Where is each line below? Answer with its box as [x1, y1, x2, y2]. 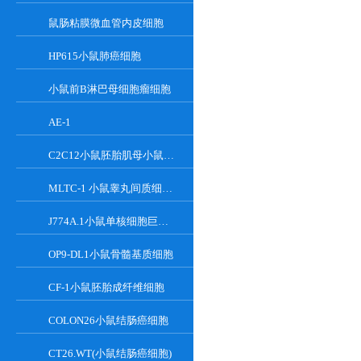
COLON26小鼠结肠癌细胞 [48, 314, 168, 326]
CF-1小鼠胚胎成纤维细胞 [48, 281, 164, 293]
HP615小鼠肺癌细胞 [48, 50, 141, 62]
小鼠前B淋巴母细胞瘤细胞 [48, 83, 171, 95]
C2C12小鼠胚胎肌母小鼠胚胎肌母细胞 [164, 149, 174, 161]
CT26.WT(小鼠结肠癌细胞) [48, 347, 172, 359]
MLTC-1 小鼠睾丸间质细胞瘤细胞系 [162, 182, 172, 194]
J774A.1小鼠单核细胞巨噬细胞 [158, 215, 168, 227]
